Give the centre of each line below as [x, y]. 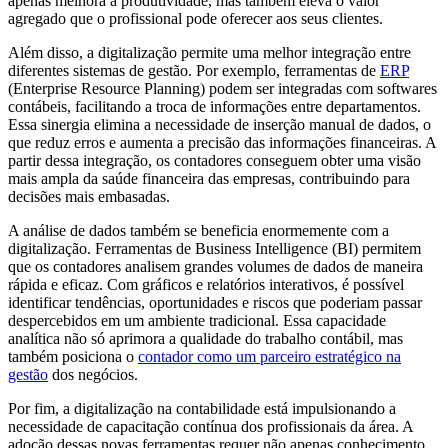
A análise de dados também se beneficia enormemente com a [198, 230]
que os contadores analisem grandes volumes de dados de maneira [215, 266]
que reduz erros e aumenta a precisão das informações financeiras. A [222, 142]
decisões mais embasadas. [89, 196]
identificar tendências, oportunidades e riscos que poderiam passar [215, 302]
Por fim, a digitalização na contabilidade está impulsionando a [202, 408]
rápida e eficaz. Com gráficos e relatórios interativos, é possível [206, 284]
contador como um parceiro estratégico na [269, 356]
